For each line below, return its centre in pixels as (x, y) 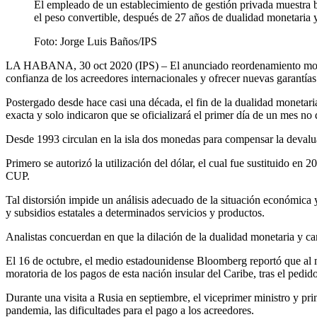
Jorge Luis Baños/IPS (109, 41)
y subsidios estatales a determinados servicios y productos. (135, 212)
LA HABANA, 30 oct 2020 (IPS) (83, 65)
